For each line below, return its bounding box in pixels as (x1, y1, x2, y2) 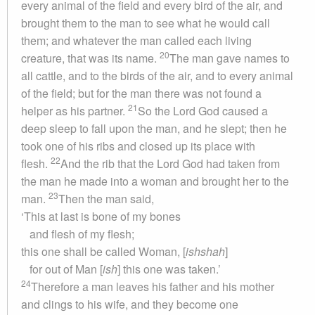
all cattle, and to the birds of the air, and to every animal (21, 67, 293, 84)
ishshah (186, 243, 225, 259)
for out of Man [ (21, 261, 103, 277)
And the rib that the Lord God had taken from (60, 155, 280, 172)
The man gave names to (169, 50, 290, 66)
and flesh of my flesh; (21, 226, 134, 242)
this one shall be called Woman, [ (21, 243, 186, 259)
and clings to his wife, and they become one (21, 296, 238, 312)
